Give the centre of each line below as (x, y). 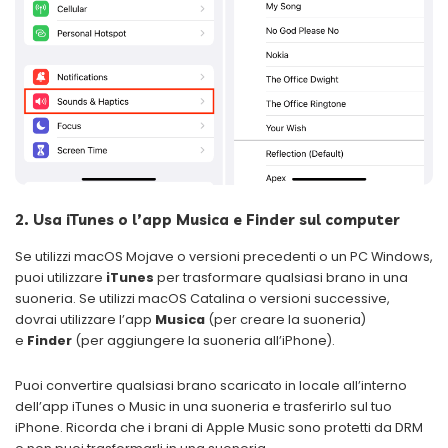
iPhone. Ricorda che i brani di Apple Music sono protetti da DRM (219, 427)
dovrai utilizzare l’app (85, 319)
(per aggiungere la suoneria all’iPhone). (203, 340)
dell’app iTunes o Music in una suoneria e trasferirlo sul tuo (203, 406)
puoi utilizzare (60, 277)
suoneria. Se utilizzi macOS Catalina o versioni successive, (202, 298)
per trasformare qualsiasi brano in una (281, 277)
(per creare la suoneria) (285, 319)
